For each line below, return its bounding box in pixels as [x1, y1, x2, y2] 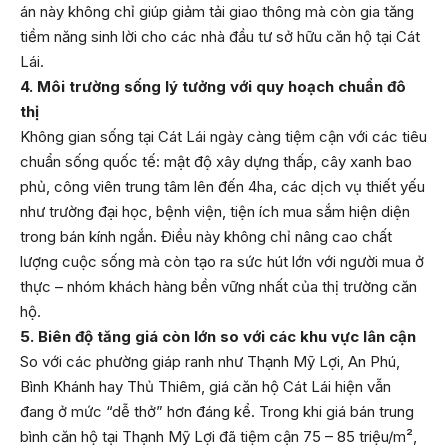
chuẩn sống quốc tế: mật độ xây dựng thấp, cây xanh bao [20, 152, 412, 172]
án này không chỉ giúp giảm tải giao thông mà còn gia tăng [20, 2, 414, 22]
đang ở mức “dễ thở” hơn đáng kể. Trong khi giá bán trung [20, 402, 414, 422]
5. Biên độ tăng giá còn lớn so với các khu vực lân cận [20, 327, 416, 347]
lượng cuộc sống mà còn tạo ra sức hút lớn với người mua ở [20, 252, 424, 272]
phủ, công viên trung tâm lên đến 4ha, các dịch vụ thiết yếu [20, 177, 425, 197]
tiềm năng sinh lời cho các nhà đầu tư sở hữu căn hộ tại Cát [20, 27, 420, 47]
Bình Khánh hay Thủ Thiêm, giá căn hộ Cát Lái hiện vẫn [20, 377, 391, 397]
